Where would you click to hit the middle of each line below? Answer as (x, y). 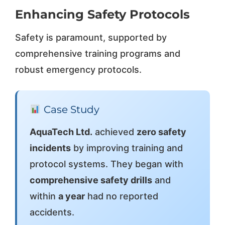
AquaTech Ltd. (61, 132)
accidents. (52, 212)
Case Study (70, 109)
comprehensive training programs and (97, 53)
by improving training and (127, 148)
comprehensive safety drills (91, 180)
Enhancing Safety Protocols (102, 14)
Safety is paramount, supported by (91, 37)
